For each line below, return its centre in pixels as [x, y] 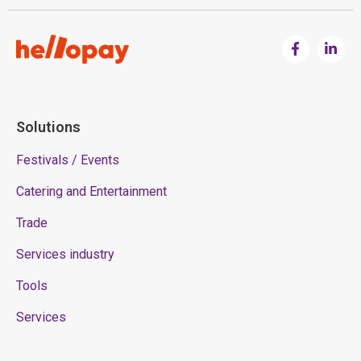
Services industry [65, 255]
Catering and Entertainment [91, 192]
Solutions [48, 127]
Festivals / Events [68, 160]
